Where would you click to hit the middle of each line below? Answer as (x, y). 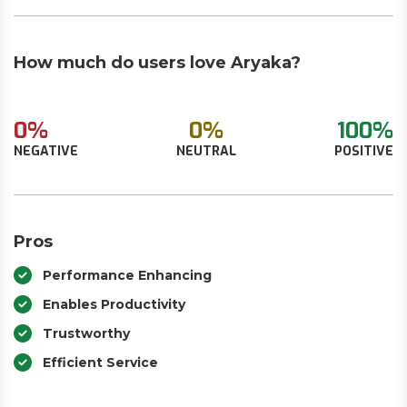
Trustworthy (86, 333)
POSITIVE (364, 151)
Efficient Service (100, 362)
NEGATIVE (46, 151)
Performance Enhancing (127, 275)
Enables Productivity (114, 304)
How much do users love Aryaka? (157, 63)
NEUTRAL (206, 151)
